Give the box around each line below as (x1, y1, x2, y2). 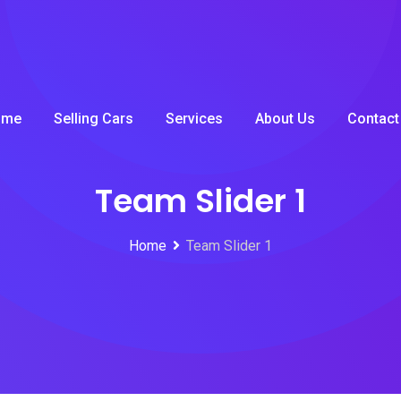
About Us (255, 110, 315, 127)
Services (166, 110, 223, 127)
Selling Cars (54, 110, 133, 127)
